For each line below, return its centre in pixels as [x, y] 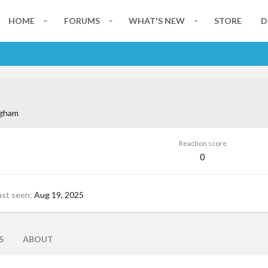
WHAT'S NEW [157, 21]
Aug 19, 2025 [59, 194]
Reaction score [202, 144]
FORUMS [82, 21]
